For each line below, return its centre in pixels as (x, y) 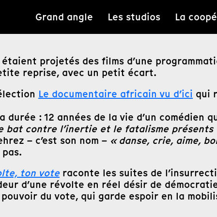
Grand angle (64, 17)
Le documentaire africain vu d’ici (116, 94)
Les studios (134, 17)
